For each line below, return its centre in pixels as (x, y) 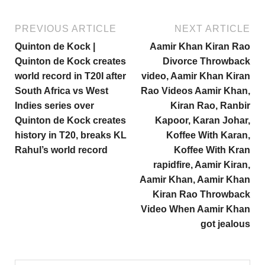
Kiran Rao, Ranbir (210, 105)
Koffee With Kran (212, 150)
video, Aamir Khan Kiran (196, 76)
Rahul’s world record (61, 150)
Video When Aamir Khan (195, 209)
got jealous (225, 224)
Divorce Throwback (206, 61)
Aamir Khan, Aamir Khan (195, 179)
